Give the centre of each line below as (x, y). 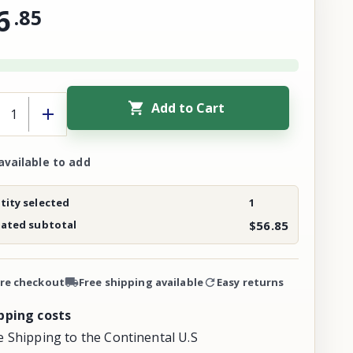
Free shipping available (141, 282)
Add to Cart (188, 108)
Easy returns (250, 282)
